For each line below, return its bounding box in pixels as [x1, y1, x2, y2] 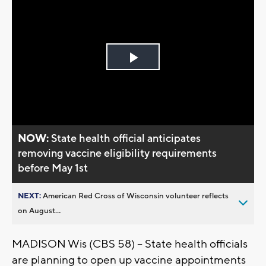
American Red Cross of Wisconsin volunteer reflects [43, 191, 229, 201]
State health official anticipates [51, 131, 201, 145]
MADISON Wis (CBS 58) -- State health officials [12, 236, 248, 251]
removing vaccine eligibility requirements [18, 146, 217, 160]
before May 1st [18, 161, 88, 175]
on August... [18, 205, 61, 216]
